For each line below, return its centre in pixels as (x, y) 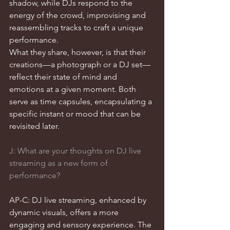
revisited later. (34, 126)
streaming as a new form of (60, 163)
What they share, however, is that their (79, 52)
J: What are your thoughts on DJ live (76, 151)
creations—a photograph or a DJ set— (80, 64)
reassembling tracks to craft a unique (77, 27)
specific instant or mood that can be (76, 114)
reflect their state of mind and (64, 77)
